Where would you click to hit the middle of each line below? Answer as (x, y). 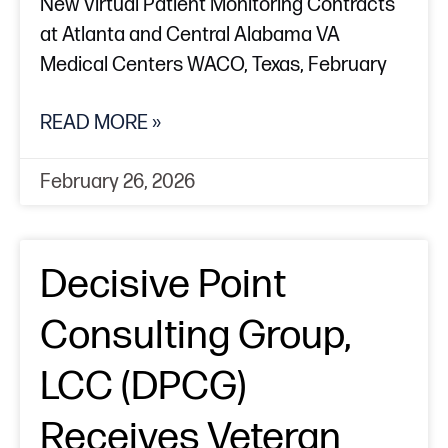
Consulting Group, (195, 336)
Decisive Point (163, 285)
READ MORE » (100, 123)
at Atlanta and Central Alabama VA (190, 35)
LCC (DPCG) (143, 387)
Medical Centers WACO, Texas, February (213, 65)
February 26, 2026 (117, 182)
